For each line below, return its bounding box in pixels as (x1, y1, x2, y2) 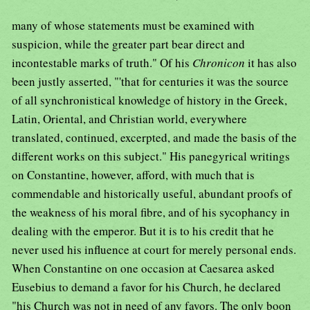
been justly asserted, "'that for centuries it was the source (12, 73, 289, 90)
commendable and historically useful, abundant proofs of (12, 185, 292, 202)
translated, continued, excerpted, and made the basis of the (12, 129, 297, 146)
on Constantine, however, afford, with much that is (12, 167, 255, 183)
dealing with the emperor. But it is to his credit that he (12, 223, 274, 239)
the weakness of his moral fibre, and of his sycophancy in (12, 204, 290, 221)
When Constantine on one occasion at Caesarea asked (12, 260, 275, 277)
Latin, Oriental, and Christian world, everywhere (12, 111, 247, 127)
